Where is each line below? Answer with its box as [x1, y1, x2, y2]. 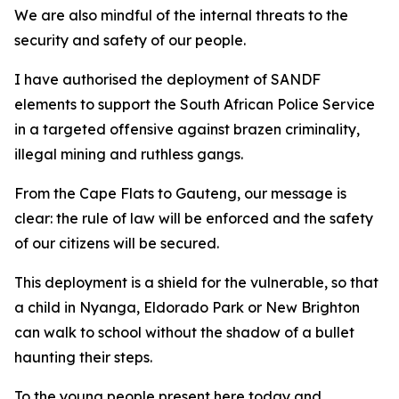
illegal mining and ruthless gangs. [14, 145, 247, 163]
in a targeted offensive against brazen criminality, [14, 120, 360, 138]
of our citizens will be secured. [14, 234, 223, 252]
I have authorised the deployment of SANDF [14, 70, 321, 88]
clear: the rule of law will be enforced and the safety [14, 209, 373, 227]
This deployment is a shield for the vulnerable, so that [14, 273, 379, 291]
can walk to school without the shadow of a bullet [14, 323, 354, 341]
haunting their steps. [14, 348, 152, 366]
